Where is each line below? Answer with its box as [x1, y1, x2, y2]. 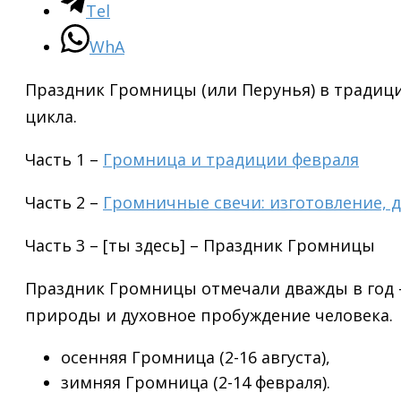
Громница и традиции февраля [103, 148, 359, 170]
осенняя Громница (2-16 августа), [61, 346, 330, 368]
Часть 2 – [25, 191, 103, 213]
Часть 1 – [25, 148, 103, 170]
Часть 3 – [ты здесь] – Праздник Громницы [25, 234, 375, 256]
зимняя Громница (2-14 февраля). [61, 371, 330, 393]
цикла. [25, 105, 77, 127]
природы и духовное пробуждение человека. [25, 303, 393, 326]
